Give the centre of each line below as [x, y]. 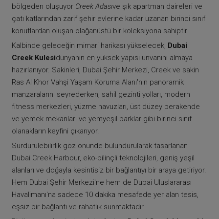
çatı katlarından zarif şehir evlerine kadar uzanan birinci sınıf [109, 19]
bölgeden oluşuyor [44, 7]
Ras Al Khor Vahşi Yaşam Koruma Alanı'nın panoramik [98, 82]
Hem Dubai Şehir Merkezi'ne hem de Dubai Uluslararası [102, 183]
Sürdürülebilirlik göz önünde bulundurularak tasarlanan [100, 146]
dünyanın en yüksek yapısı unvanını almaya [124, 58]
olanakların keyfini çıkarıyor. [55, 131]
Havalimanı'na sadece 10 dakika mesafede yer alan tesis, [105, 195]
